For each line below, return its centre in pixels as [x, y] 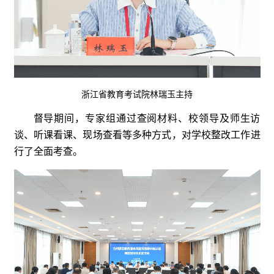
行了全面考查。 [48, 152]
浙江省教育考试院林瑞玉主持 [137, 95]
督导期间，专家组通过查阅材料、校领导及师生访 [147, 119]
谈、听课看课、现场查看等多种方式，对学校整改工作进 [137, 135]
